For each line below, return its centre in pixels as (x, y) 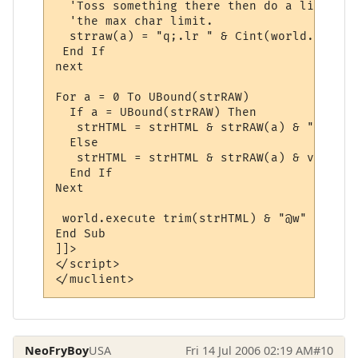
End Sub (81, 233)
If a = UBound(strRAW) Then (156, 112)
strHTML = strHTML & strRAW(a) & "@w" (196, 127)
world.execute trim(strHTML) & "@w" (181, 218)
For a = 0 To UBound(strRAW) (153, 97)
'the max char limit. (135, 21)
